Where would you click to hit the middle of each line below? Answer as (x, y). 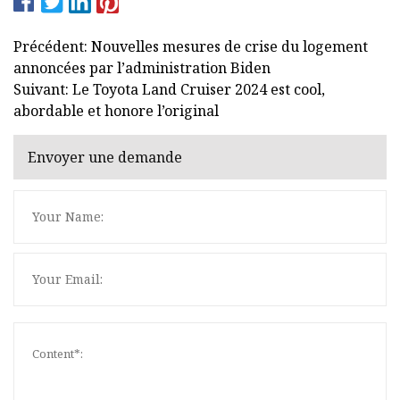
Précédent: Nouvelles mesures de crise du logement (191, 46)
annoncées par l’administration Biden (142, 67)
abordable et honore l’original (116, 110)
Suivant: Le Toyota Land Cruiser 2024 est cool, (169, 89)
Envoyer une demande (105, 158)
